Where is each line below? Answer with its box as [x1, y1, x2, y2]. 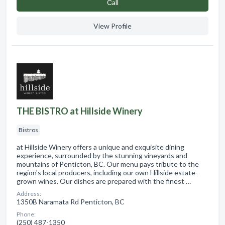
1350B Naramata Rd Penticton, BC [17, 197, 125, 206]
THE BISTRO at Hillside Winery [17, 105, 143, 117]
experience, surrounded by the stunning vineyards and [17, 151, 187, 160]
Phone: [17, 210, 36, 218]
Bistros [19, 126, 38, 134]
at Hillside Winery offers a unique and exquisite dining [17, 142, 184, 151]
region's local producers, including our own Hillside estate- [17, 168, 198, 177]
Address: [17, 189, 41, 197]
